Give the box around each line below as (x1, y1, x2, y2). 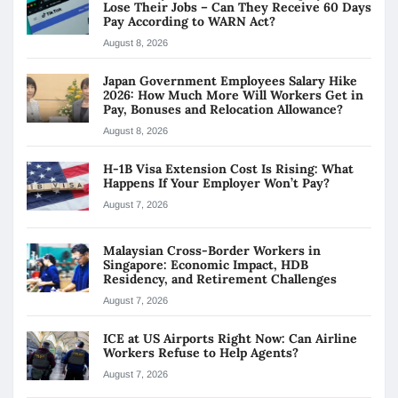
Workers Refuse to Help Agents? (103, 344, 302, 361)
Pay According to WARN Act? (103, 12, 275, 29)
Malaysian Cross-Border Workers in (103, 242, 321, 259)
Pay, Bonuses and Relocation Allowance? (103, 100, 346, 117)
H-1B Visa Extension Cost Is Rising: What (103, 160, 354, 177)
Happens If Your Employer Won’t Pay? (103, 174, 333, 191)
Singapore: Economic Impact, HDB (103, 256, 308, 273)
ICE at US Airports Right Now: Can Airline (103, 330, 357, 346)
